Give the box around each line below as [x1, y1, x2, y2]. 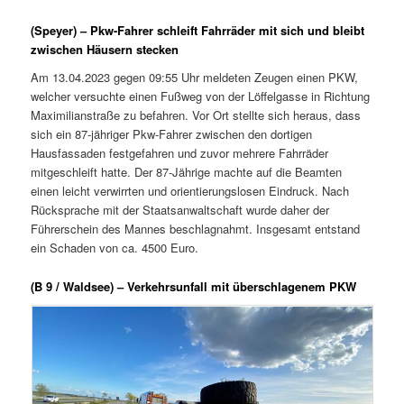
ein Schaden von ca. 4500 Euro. [31, 239, 199, 257]
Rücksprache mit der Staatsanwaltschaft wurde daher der [31, 201, 330, 219]
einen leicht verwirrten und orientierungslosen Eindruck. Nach [31, 182, 350, 200]
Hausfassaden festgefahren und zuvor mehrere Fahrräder [31, 144, 329, 162]
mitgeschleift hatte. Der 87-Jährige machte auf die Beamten [31, 163, 343, 181]
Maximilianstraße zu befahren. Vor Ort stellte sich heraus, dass [31, 106, 362, 124]
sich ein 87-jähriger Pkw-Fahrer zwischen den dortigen [31, 125, 313, 143]
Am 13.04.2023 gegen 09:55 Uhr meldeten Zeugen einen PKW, [31, 69, 359, 87]
